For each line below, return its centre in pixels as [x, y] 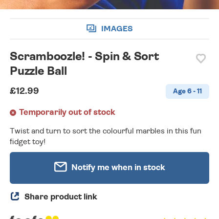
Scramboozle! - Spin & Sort [85, 57]
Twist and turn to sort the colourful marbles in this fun [106, 131]
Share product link [61, 197]
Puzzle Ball [38, 72]
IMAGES [117, 29]
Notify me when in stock [117, 168]
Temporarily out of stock [67, 112]
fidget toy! [28, 142]
